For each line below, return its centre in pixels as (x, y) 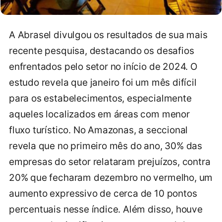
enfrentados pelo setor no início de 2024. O (103, 66)
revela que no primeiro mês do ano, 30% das (106, 146)
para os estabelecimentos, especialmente (100, 98)
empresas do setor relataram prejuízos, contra (110, 162)
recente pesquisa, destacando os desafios (102, 51)
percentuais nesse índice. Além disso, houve (106, 209)
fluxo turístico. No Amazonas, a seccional (99, 130)
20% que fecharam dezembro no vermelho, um (111, 177)
